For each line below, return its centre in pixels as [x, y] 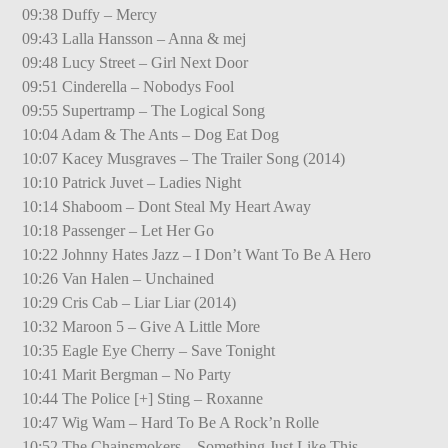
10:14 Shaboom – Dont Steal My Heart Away [167, 206]
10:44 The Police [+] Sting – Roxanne [143, 398]
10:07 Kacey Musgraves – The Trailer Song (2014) [184, 158]
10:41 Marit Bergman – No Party [127, 374]
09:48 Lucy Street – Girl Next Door [135, 62]
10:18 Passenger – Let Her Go [118, 230]
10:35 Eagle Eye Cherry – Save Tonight [149, 350]
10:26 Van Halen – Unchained [118, 278]
